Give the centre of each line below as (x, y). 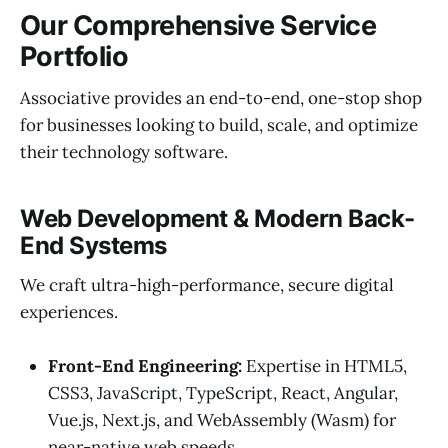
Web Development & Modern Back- (217, 218)
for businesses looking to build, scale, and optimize (219, 125)
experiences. (69, 312)
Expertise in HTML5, (324, 366)
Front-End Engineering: (145, 366)
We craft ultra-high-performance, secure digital (207, 285)
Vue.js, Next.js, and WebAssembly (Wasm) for (222, 420)
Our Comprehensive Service (198, 25)
